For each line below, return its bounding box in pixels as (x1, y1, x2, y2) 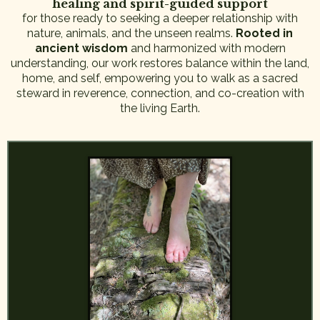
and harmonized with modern (130, 41, 286, 56)
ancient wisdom (34, 41, 131, 56)
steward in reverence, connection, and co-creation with (16, 86, 304, 101)
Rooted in (236, 26, 293, 41)
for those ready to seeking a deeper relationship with (22, 11, 298, 26)
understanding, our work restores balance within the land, (11, 56, 309, 71)
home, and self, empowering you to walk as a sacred (22, 71, 298, 86)
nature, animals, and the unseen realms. (27, 26, 236, 41)
